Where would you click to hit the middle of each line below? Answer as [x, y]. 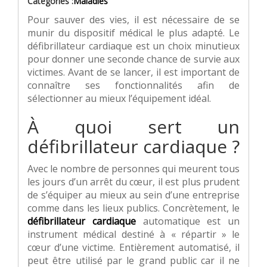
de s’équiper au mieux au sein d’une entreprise [133, 195]
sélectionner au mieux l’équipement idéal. [119, 99]
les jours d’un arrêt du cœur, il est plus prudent [133, 182]
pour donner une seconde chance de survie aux [133, 59]
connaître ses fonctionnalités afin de [133, 86]
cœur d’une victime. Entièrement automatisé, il [133, 248]
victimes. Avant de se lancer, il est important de [133, 72]
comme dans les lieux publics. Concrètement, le [133, 208]
